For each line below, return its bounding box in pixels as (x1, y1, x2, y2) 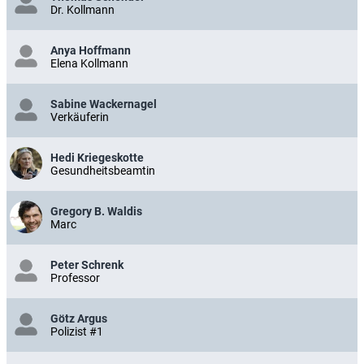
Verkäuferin (50, 110, 109, 123)
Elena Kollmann (50, 57, 128, 70)
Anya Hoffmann (50, 44, 131, 57)
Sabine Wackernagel (50, 97, 157, 110)
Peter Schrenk (50, 258, 123, 271)
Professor (50, 271, 100, 284)
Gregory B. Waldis (50, 205, 142, 218)
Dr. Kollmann (50, 3, 115, 16)
